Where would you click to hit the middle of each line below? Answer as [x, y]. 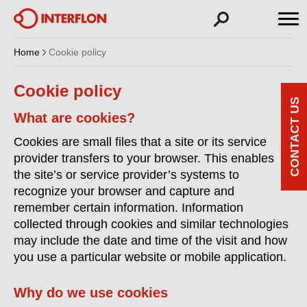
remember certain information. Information [128, 208]
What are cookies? [74, 118]
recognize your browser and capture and [124, 191]
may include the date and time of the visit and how [150, 241]
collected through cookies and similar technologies [151, 224]
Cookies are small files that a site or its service [140, 142]
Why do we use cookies [91, 293]
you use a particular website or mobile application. [150, 257]
